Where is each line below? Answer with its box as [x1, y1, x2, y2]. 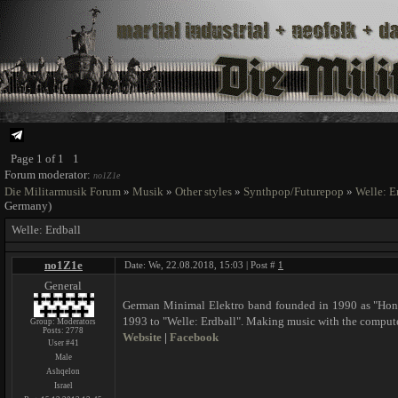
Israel [54, 381, 73, 390]
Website [123, 330, 162, 344]
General [44, 279, 83, 292]
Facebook [170, 330, 219, 344]
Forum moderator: [4, 168, 93, 181]
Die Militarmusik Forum [4, 185, 121, 198]
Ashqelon [46, 367, 81, 376]
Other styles [175, 185, 232, 198]
